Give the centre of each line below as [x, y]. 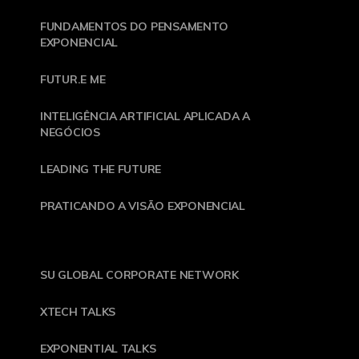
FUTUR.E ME [73, 79]
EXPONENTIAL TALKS [98, 348]
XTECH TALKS [78, 311]
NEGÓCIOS [70, 132]
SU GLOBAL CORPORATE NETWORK [139, 274]
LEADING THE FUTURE [101, 169]
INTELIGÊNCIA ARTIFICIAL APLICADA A [145, 116]
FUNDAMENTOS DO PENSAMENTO [134, 26]
